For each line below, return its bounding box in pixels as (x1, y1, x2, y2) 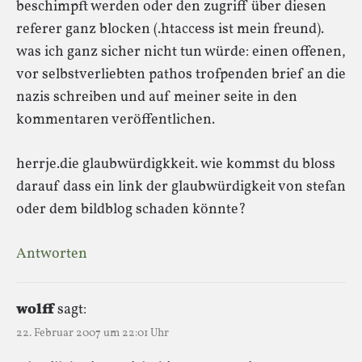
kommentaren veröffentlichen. (16, 109, 215, 130)
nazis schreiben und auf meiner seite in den (16, 86, 297, 107)
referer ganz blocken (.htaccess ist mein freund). (16, 19, 324, 40)
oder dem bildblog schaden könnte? (16, 199, 246, 220)
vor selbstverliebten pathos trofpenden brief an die (16, 64, 346, 85)
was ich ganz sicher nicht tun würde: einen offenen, (16, 41, 346, 62)
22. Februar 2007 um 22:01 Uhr (16, 325, 169, 341)
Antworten (16, 243, 87, 264)
